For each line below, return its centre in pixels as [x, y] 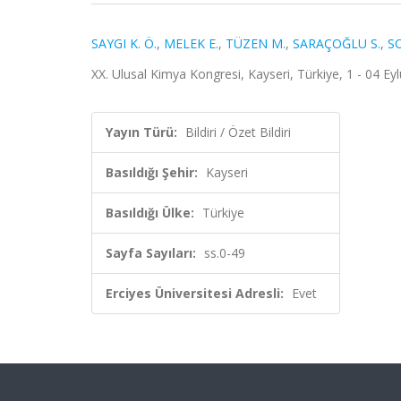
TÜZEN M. [256, 43]
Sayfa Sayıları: [151, 253]
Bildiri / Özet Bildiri [238, 132]
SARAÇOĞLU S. [337, 43]
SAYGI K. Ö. [124, 43]
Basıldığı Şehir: [152, 172]
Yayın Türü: [141, 132]
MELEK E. [191, 43]
